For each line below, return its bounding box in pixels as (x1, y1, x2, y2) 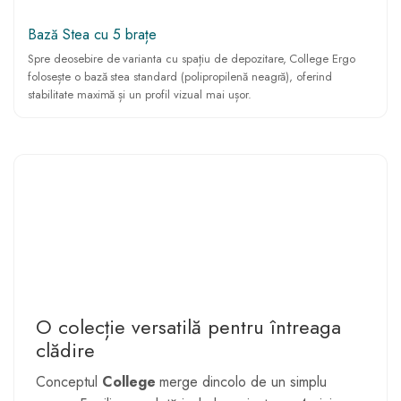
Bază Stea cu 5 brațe (28, 23, 157, 45)
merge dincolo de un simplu (155, 371, 327, 393)
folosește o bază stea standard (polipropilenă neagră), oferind (28, 67, 333, 85)
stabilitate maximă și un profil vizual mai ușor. (28, 85, 252, 103)
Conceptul (36, 371, 102, 393)
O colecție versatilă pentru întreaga (36, 312, 341, 342)
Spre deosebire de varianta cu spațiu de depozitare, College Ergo (28, 49, 356, 67)
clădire (36, 336, 95, 365)
